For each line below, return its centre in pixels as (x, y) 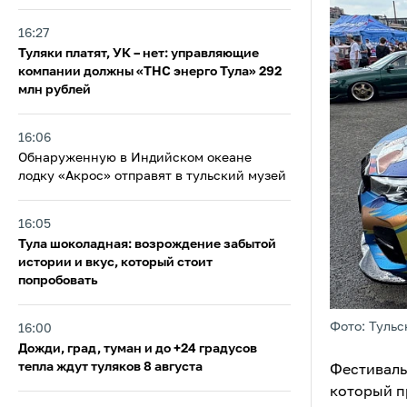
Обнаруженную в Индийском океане (135, 158)
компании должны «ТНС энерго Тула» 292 (150, 72)
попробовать (58, 281)
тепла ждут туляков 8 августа (110, 367)
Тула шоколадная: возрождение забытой (147, 244)
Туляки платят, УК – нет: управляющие (139, 54)
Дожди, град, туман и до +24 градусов (138, 349)
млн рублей (55, 90)
